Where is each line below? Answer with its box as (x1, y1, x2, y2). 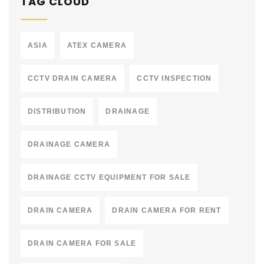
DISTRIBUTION (28, 107, 87, 115)
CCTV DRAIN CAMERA (28, 74, 118, 82)
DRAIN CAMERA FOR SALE (28, 239, 137, 247)
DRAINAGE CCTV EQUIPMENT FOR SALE (28, 173, 191, 181)
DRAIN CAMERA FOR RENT (112, 206, 222, 214)
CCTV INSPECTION (137, 74, 212, 82)
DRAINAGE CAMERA (28, 140, 110, 148)
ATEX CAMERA (67, 41, 127, 49)
